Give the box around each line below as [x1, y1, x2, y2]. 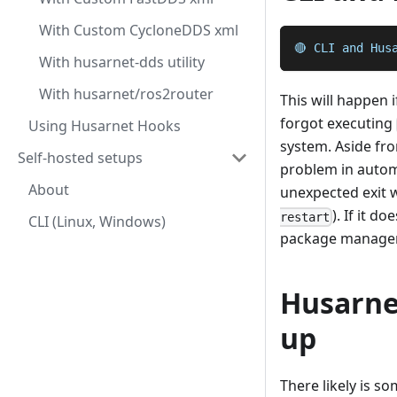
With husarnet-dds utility [39, 52, 205, 72]
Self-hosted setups [18, 148, 143, 167]
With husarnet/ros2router [39, 84, 214, 104]
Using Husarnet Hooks [28, 116, 181, 136]
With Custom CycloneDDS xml [39, 20, 238, 40]
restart [280, 209, 330, 224]
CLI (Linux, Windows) [28, 212, 166, 231]
